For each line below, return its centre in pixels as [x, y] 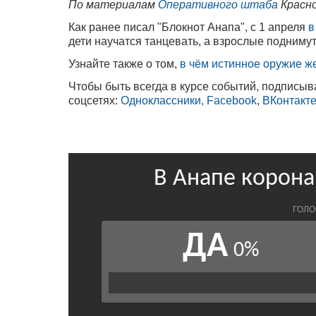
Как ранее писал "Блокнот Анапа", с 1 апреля [188, 27]
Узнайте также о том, [124, 63]
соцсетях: [95, 100]
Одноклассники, [162, 100]
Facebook [232, 100]
